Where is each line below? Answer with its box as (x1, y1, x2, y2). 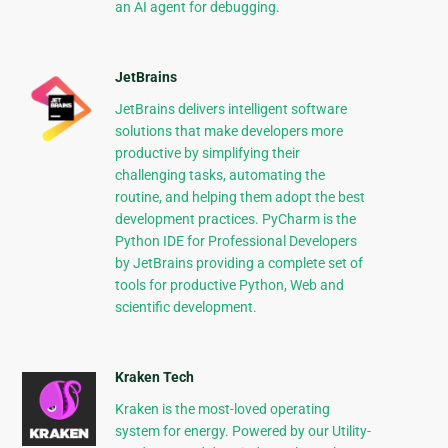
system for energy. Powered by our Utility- (114, 423, 371, 440)
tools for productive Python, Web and (114, 277, 344, 294)
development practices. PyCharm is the (114, 211, 356, 228)
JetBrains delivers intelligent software (114, 101, 347, 118)
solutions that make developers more (114, 123, 343, 140)
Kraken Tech (114, 369, 194, 386)
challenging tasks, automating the (114, 167, 325, 184)
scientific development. (114, 299, 257, 316)
